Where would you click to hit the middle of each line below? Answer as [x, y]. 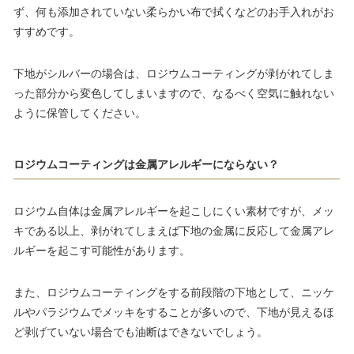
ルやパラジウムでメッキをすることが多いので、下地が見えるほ [174, 312]
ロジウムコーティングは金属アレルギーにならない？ [146, 164]
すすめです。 [47, 31]
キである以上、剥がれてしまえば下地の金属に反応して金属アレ [174, 230]
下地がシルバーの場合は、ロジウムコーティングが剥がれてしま [174, 73]
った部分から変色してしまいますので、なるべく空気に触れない [174, 93]
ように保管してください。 [80, 113]
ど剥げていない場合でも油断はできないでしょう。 [141, 331]
